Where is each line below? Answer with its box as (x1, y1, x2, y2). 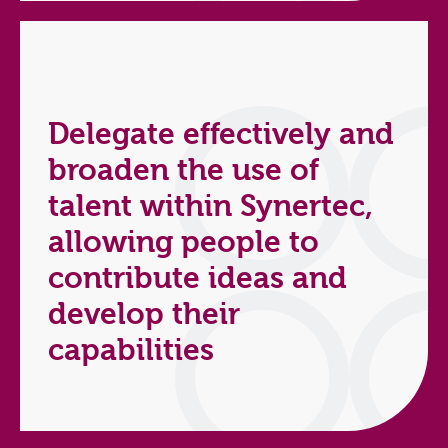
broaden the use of (48, 153, 319, 189)
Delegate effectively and (48, 117, 394, 153)
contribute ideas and (48, 261, 347, 297)
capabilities (48, 333, 214, 369)
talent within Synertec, (48, 189, 373, 225)
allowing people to (48, 225, 319, 261)
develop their (48, 297, 240, 333)
